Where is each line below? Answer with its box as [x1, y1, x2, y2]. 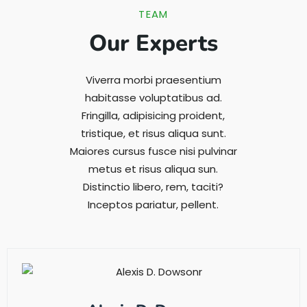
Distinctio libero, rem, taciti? [83, 179, 224, 194]
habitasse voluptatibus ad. [84, 90, 222, 105]
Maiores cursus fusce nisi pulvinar [69, 143, 237, 158]
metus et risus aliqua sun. [88, 161, 219, 176]
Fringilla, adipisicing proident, [82, 108, 225, 123]
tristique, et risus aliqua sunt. [80, 125, 226, 140]
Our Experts [88, 27, 218, 59]
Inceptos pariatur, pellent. [88, 197, 219, 212]
